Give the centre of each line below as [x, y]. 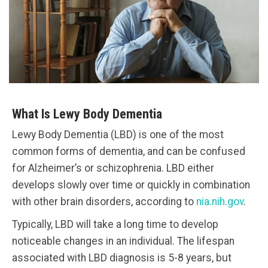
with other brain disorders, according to [104, 201]
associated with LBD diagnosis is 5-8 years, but [122, 258]
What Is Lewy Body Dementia [87, 114]
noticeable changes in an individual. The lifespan [123, 241]
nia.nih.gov [220, 201]
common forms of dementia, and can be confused [129, 151]
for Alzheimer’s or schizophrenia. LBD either [113, 168]
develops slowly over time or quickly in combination [131, 185]
